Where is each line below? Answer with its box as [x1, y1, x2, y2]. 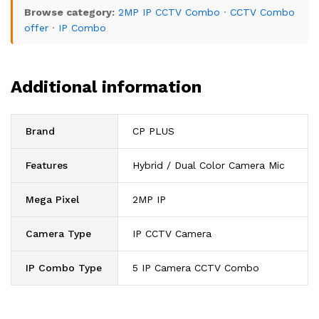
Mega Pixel [26, 193, 79, 205]
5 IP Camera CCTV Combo [132, 261, 259, 273]
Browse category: [24, 6, 115, 18]
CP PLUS [132, 125, 174, 137]
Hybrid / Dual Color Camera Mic [132, 159, 285, 171]
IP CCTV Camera [132, 227, 211, 239]
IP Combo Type [26, 261, 102, 273]
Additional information [11, 76, 202, 97]
